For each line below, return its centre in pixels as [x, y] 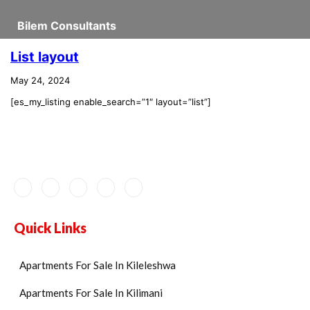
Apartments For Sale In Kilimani [91, 293]
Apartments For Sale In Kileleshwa [98, 265]
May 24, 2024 [40, 81]
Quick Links [50, 228]
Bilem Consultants [67, 26]
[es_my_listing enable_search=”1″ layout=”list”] [111, 102]
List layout [45, 57]
